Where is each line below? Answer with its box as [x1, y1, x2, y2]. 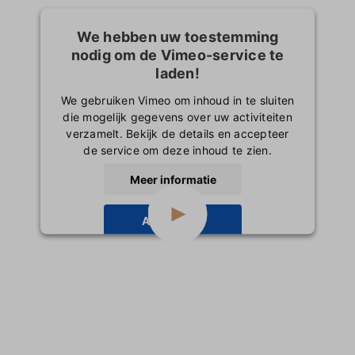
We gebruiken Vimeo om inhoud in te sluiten [60, 93, 295, 107]
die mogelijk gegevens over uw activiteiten [63, 109, 292, 124]
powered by [86, 242, 155, 256]
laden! [155, 64, 200, 82]
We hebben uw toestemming [76, 28, 279, 45]
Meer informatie [129, 172, 216, 185]
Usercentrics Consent [154, 242, 269, 256]
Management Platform [118, 258, 237, 273]
